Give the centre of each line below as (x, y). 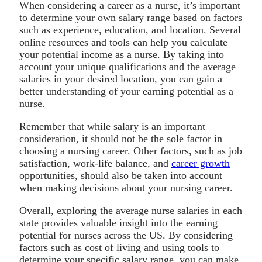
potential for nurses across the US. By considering (126, 235)
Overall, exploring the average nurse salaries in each (131, 210)
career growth (201, 163)
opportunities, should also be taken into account (121, 175)
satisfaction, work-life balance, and (95, 163)
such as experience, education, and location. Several (130, 30)
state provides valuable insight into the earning (118, 223)
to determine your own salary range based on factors (131, 17)
